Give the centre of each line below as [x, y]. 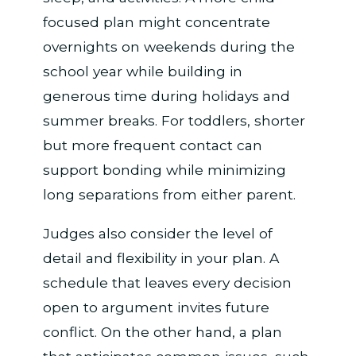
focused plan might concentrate [156, 22]
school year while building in [142, 72]
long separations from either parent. [169, 195]
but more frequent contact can [152, 145]
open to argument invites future [156, 307]
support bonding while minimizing [164, 170]
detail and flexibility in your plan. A [161, 257]
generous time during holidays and [166, 96]
